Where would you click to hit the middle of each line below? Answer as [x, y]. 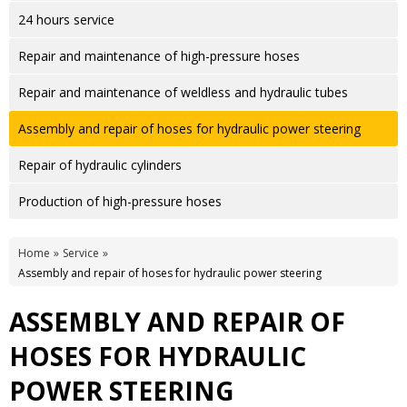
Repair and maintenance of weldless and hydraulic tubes [183, 92]
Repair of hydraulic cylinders [100, 164]
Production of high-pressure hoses [120, 201]
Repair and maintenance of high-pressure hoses [159, 55]
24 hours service [66, 19]
